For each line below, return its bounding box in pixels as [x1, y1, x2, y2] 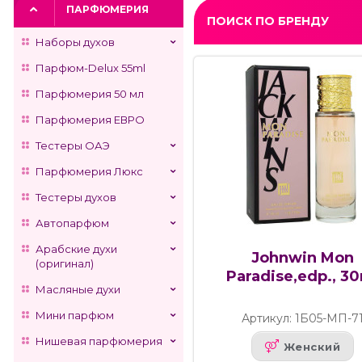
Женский [283, 339, 341, 353]
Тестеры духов [36, 191, 116, 204]
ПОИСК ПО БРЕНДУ [207, 14, 329, 29]
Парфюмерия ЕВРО [36, 113, 145, 126]
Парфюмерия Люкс [36, 165, 143, 178]
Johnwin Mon [250, 249, 354, 267]
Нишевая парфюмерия [36, 335, 162, 347]
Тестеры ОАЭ [36, 139, 110, 152]
